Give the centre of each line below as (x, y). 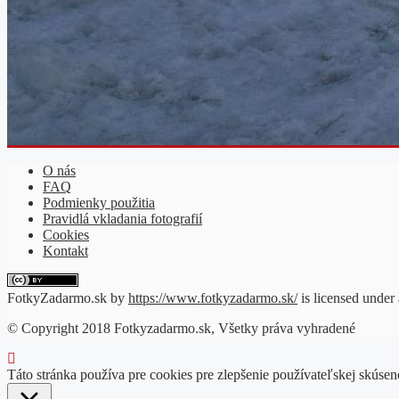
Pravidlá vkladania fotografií (122, 218)
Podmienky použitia (99, 202)
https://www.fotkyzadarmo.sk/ (213, 297)
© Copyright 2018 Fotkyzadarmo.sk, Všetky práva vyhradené (181, 328)
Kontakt (65, 250)
